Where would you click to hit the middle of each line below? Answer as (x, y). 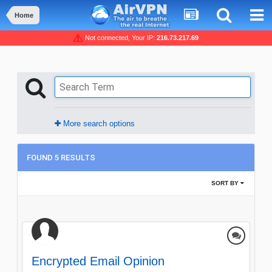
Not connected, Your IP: (120, 38)
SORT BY (226, 183)
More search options (98, 124)
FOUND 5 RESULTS (61, 158)
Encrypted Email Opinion (98, 261)
